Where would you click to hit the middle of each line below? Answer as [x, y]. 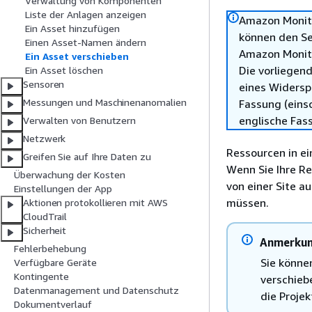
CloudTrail [45, 217]
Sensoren [44, 84]
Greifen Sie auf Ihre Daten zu [87, 157]
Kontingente [41, 276]
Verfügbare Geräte [55, 263]
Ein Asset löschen [64, 70]
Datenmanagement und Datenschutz [96, 290]
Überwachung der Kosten [70, 175]
